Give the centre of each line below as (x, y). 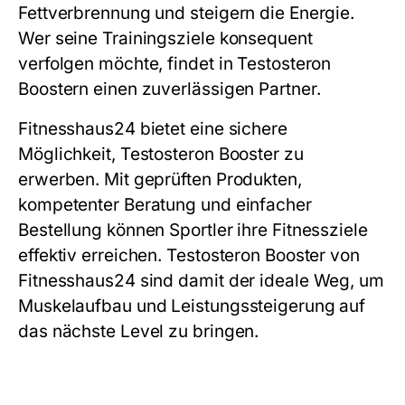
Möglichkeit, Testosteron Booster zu (161, 154)
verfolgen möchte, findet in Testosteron (175, 63)
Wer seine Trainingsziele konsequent (165, 38)
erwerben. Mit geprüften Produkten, (160, 179)
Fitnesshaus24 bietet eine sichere (153, 128)
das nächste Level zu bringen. (139, 331)
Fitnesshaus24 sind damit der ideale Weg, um (201, 280)
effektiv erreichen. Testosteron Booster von (189, 255)
